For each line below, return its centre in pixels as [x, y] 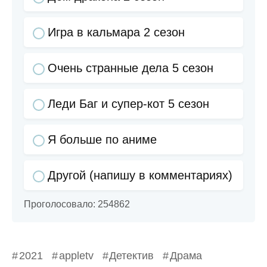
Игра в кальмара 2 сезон [116, 32]
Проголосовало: [61, 204]
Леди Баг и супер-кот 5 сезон [128, 104]
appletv [76, 255]
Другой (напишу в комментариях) [140, 176]
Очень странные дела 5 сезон [131, 68]
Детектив [132, 255]
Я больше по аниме [102, 140]
